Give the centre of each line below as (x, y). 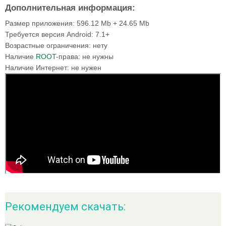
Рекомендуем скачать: (65, 207)
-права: (68, 56)
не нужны (97, 56)
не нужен (85, 68)
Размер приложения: (40, 23)
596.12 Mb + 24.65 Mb (112, 23)
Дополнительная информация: (70, 8)
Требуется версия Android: (49, 34)
